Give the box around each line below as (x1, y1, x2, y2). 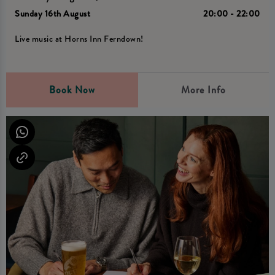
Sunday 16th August (15, 7, 91, 20)
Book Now (48, 82, 95, 97)
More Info (180, 82, 226, 97)
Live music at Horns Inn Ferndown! (15, 33, 144, 46)
